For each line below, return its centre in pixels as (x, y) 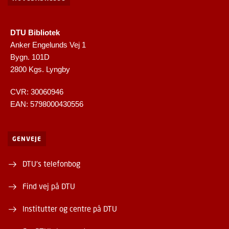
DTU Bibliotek (35, 33)
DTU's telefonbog (51, 164)
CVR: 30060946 (37, 92)
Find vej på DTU (49, 186)
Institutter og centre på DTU (70, 209)
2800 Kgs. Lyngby (40, 70)
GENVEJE (27, 139)
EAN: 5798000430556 (47, 104)
